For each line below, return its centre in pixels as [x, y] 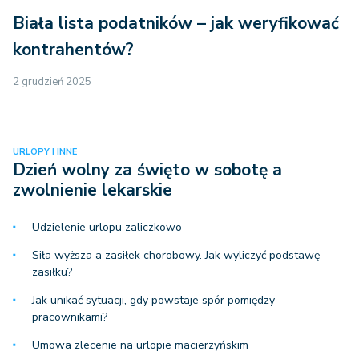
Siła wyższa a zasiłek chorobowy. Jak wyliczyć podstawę [176, 256]
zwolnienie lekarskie [93, 190]
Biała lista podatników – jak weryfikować [176, 24]
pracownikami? [70, 317]
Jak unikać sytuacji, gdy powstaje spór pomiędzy [153, 301]
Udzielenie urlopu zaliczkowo [107, 228]
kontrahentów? [73, 50]
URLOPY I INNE [45, 152]
